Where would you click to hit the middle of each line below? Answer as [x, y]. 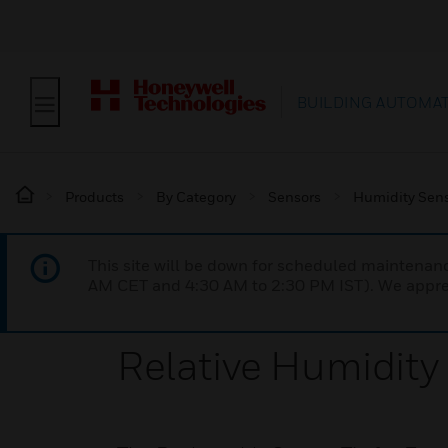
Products [94, 196]
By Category [196, 196]
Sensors [294, 196]
